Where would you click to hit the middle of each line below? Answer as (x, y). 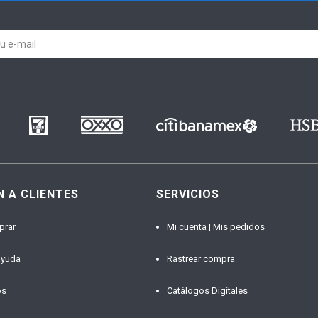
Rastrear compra (201, 258)
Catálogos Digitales (207, 290)
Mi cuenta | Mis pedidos (215, 226)
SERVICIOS (187, 194)
